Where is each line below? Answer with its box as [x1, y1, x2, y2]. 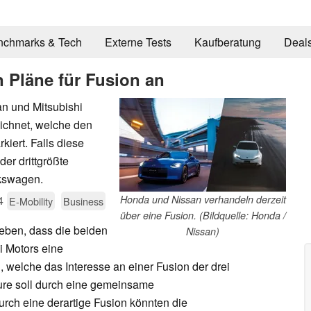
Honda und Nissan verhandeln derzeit [119, 192, 286, 206]
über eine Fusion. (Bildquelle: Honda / [119, 208, 286, 222]
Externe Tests [104, 34, 171, 51]
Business [63, 193, 103, 208]
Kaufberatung [194, 34, 261, 51]
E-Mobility [9, 193, 53, 208]
